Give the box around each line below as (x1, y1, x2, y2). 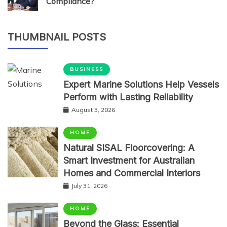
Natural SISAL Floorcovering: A (63, 142, 195, 153)
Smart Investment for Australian (63, 155, 195, 166)
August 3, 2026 (71, 105, 115, 113)
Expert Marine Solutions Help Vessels (63, 79, 219, 90)
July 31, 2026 (71, 181, 107, 190)
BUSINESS (70, 65, 103, 72)
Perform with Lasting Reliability (63, 91, 193, 102)
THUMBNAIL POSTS (8, 30, 106, 43)
